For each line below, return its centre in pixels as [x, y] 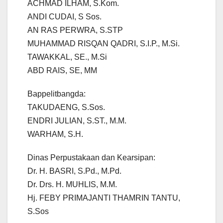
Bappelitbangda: [56, 94]
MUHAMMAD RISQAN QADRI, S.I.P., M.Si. [104, 44]
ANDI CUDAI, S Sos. [64, 17]
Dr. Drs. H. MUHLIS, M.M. [72, 185]
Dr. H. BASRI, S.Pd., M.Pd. [74, 171]
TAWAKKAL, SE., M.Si [67, 57]
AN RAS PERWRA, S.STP [75, 30]
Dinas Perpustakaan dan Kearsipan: [91, 158]
